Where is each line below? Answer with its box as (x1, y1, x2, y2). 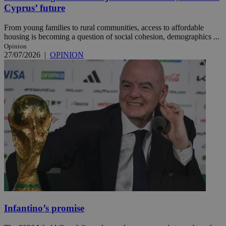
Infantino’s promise (4, 202, 84, 213)
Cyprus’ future (4, 3, 65, 14)
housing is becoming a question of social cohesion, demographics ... (4, 32, 219, 41)
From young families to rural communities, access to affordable (4, 23, 204, 32)
